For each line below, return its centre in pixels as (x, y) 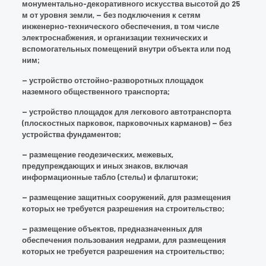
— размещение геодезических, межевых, (97, 154)
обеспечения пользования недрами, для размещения (124, 240)
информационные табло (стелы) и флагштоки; (110, 177)
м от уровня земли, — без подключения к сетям (111, 15)
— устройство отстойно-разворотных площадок (113, 80)
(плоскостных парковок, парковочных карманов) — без (126, 123)
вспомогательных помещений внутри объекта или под (126, 49)
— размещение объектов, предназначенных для (112, 229)
